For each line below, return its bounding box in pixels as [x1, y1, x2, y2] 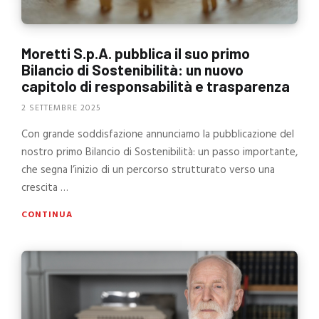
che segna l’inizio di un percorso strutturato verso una [21, 162, 275, 179]
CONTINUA [21, 208, 73, 223]
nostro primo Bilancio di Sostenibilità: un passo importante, [21, 144, 298, 162]
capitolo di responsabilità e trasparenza [21, 76, 290, 95]
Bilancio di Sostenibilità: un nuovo [21, 60, 244, 78]
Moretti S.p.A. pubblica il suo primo [21, 43, 250, 62]
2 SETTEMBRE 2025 [21, 101, 101, 116]
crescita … [21, 179, 68, 197]
